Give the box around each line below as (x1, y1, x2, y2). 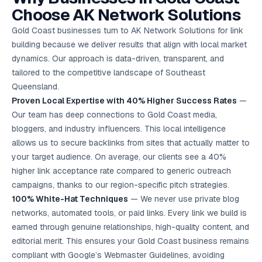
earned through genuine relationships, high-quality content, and (12, 222, 249, 232)
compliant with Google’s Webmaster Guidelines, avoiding (12, 250, 225, 260)
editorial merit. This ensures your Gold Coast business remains (12, 236, 249, 246)
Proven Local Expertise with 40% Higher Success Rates (12, 95, 237, 106)
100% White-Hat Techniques (12, 194, 128, 204)
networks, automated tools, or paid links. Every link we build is (12, 208, 247, 218)
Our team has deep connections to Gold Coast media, (12, 109, 217, 120)
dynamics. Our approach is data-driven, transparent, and (12, 53, 224, 64)
